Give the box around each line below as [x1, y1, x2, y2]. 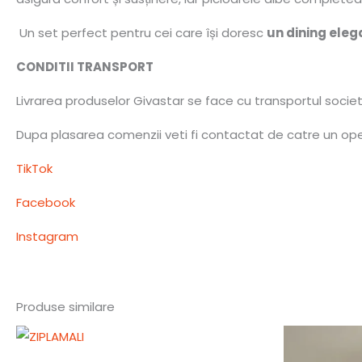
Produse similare [16, 297, 115, 315]
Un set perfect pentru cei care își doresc [16, 23, 267, 41]
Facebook [16, 193, 75, 211]
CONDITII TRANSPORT [16, 57, 154, 75]
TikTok [16, 159, 53, 177]
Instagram [16, 227, 78, 245]
